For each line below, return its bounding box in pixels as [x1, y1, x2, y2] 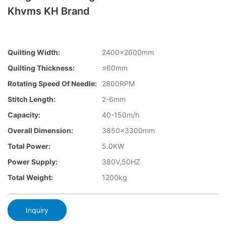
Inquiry [26, 205, 48, 214]
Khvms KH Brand [8, 5, 90, 17]
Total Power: [8, 142, 50, 151]
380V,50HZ [102, 157, 140, 166]
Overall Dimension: [8, 126, 73, 135]
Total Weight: [8, 173, 53, 182]
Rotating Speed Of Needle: [8, 79, 97, 88]
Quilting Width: [8, 48, 60, 57]
